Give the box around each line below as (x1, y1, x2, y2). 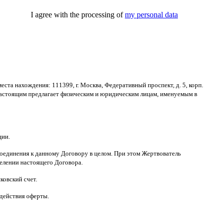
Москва (80, 81, 102, 89)
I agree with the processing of (29, 10, 125, 19)
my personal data (125, 10, 178, 19)
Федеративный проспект (105, 81, 173, 89)
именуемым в (160, 90, 197, 98)
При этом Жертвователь (114, 149, 181, 157)
